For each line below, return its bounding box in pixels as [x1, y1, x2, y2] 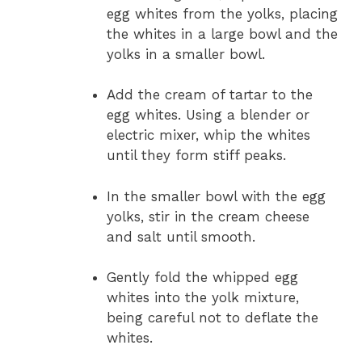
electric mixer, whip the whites [107, 127, 310, 144]
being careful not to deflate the [107, 309, 318, 326]
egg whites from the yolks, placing [107, 5, 338, 22]
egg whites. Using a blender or [107, 107, 309, 124]
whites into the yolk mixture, [107, 289, 299, 306]
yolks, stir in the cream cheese [107, 208, 309, 225]
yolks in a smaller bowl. [107, 45, 265, 62]
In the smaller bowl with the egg [107, 187, 326, 204]
